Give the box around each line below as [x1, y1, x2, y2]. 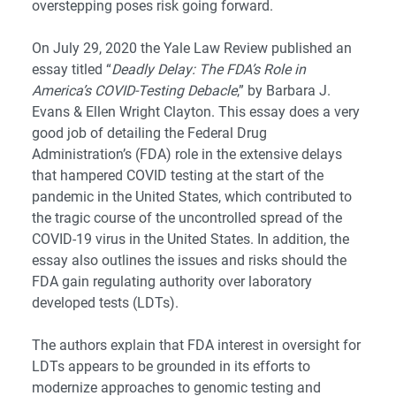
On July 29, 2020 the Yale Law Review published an [32, 40, 352, 57]
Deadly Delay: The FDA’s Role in [111, 61, 306, 79]
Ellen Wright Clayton [86, 103, 211, 121]
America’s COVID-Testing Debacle [32, 82, 237, 100]
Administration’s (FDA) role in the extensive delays [32, 146, 342, 164]
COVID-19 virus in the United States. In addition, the [32, 231, 349, 248]
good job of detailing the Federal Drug [32, 125, 267, 142]
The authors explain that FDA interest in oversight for [32, 337, 361, 354]
